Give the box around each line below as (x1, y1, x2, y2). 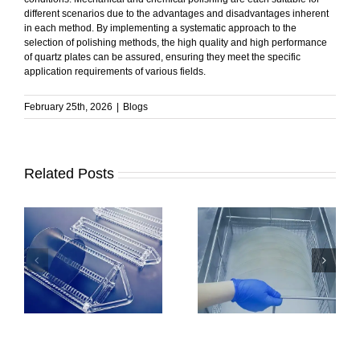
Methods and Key (220, 284, 313, 298)
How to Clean (231, 248, 302, 263)
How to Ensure (54, 257, 133, 272)
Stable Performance (40, 275, 145, 289)
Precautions (235, 301, 298, 316)
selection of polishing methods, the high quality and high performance (24, 37, 327, 49)
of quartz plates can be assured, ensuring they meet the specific (24, 51, 301, 63)
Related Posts (24, 166, 114, 182)
